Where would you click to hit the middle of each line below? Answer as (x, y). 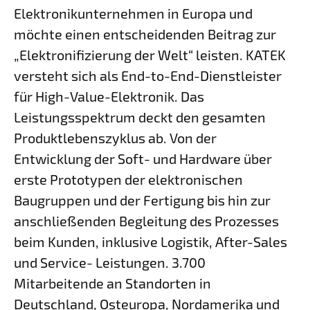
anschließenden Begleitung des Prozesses (146, 221)
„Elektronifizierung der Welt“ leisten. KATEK (150, 55)
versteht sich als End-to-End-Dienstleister (148, 75)
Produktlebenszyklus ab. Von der (115, 138)
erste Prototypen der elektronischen (128, 179)
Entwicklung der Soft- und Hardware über (143, 158)
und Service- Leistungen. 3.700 (110, 262)
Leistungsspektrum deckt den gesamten (140, 117)
